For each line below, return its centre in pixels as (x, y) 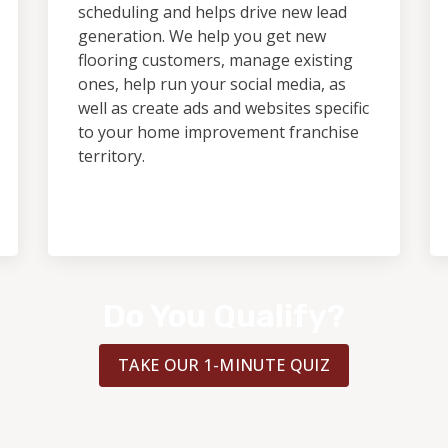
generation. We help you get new (202, 36)
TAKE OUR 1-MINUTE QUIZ (223, 365)
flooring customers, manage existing (215, 60)
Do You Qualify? (224, 316)
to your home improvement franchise (218, 132)
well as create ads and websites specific (223, 108)
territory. (111, 156)
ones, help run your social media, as (212, 84)
